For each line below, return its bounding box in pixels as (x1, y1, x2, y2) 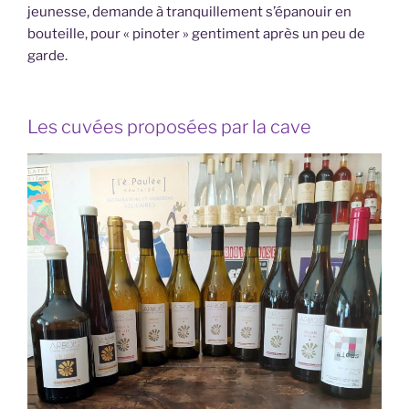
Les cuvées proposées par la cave (27, 116, 311, 139)
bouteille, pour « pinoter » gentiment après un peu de (27, 25, 365, 42)
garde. (27, 47, 68, 64)
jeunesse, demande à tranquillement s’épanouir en (27, 3, 351, 20)
